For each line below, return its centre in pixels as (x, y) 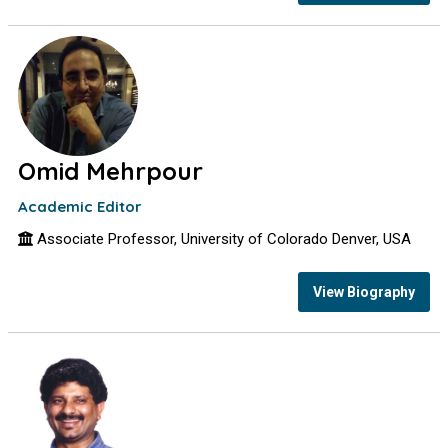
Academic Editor (80, 206)
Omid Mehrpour (111, 171)
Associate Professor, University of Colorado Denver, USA (222, 239)
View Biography (363, 291)
